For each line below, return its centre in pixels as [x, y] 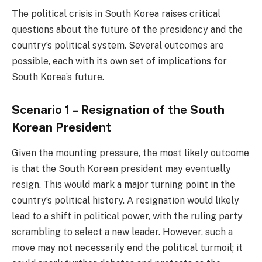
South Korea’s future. [58, 77]
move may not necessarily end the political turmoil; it [127, 248]
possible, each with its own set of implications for [119, 61]
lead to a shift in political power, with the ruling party [127, 216]
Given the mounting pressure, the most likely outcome [130, 153]
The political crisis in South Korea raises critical [116, 14]
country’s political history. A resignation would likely [125, 201]
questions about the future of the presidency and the [127, 30]
